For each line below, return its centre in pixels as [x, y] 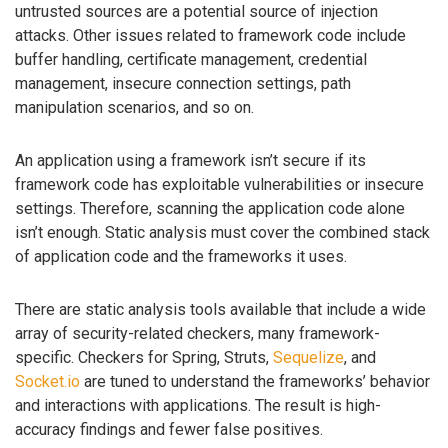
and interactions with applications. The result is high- [198, 405]
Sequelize [308, 357]
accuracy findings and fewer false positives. [169, 429]
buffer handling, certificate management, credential [191, 60]
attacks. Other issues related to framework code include [210, 36]
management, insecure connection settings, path [183, 84]
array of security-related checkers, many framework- [197, 333]
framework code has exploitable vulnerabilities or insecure [219, 185]
